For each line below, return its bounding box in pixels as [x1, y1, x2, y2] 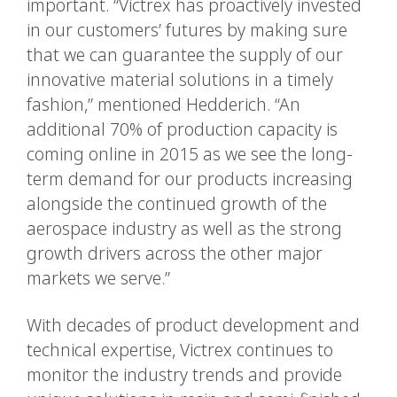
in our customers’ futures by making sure [27, 18, 347, 42]
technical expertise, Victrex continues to [27, 338, 333, 362]
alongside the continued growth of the [27, 191, 327, 215]
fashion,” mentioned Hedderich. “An [27, 92, 300, 116]
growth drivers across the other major [27, 241, 323, 265]
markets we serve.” [27, 266, 170, 290]
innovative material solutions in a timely [27, 67, 333, 91]
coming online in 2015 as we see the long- [27, 142, 353, 166]
